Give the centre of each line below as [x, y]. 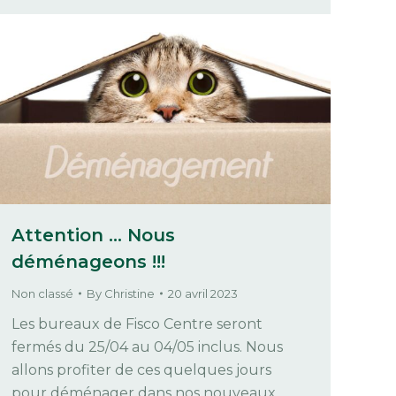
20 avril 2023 [203, 293]
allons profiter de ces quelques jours [141, 369]
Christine [129, 293]
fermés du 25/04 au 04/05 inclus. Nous [147, 346]
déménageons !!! [88, 261]
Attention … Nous [93, 235]
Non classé [42, 293]
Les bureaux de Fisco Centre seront [137, 324]
